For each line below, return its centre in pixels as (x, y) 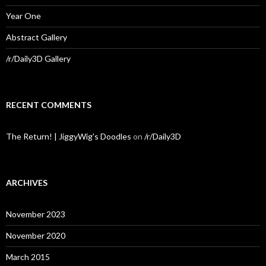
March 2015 (28, 256)
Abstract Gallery (37, 37)
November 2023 (36, 214)
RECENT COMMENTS (49, 104)
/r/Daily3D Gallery (38, 58)
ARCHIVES (27, 182)
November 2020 (36, 235)
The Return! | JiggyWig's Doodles (69, 136)
